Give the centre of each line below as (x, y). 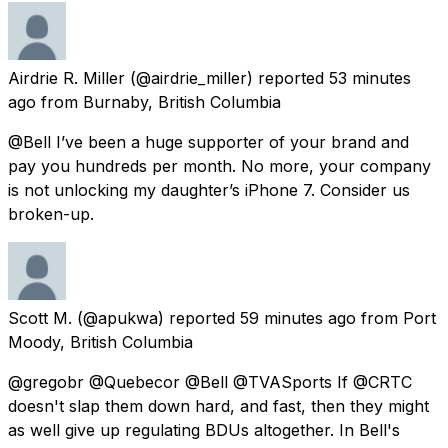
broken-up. (51, 213)
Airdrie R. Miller (66, 77)
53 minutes (370, 77)
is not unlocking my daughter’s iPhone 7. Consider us (209, 189)
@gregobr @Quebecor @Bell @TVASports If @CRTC (210, 381)
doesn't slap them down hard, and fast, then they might (218, 405)
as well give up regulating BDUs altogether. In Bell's (204, 429)
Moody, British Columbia (100, 341)
